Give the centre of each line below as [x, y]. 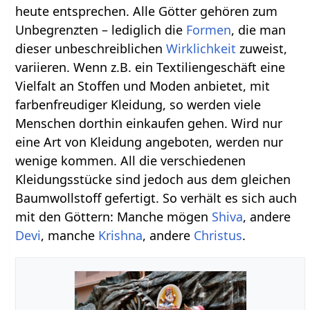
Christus [218, 236]
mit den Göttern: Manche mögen [114, 217]
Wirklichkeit [201, 49]
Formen [209, 30]
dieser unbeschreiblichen [91, 49]
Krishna [121, 236]
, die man [259, 30]
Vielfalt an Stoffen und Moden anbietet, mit [143, 86]
